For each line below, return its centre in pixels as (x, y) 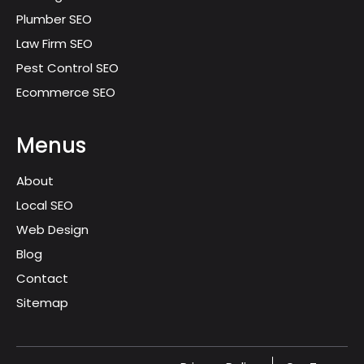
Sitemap (42, 303)
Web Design (52, 230)
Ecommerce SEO (66, 93)
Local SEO (45, 206)
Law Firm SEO (54, 44)
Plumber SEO (54, 19)
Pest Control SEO (67, 68)
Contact (42, 279)
